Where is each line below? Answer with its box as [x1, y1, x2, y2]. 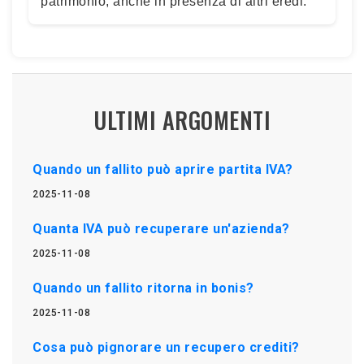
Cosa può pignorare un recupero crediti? [32, 339, 300, 355]
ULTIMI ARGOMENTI [93, 102, 271, 136]
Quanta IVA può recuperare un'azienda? [32, 220, 290, 236]
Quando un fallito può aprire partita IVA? [32, 161, 293, 177]
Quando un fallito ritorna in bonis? [32, 279, 254, 296]
